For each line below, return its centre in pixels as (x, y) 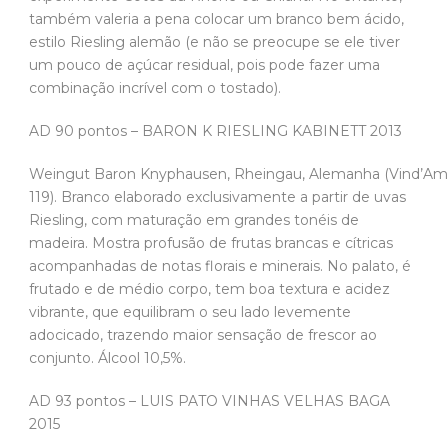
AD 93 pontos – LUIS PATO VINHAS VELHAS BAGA (209, 401)
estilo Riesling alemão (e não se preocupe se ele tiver (214, 42)
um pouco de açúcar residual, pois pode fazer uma (204, 65)
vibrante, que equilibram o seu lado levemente (190, 312)
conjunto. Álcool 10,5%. (109, 358)
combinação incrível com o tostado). (157, 88)
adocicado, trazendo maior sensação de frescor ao (203, 335)
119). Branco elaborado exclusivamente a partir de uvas (217, 197)
